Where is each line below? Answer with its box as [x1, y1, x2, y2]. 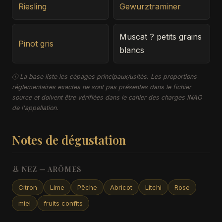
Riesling [18, 1, 47, 11]
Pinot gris [18, 38, 54, 49]
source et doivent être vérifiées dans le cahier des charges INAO [12, 94, 202, 101]
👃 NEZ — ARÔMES [12, 164, 82, 174]
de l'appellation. [12, 104, 58, 111]
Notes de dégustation [12, 132, 126, 148]
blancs [119, 45, 144, 55]
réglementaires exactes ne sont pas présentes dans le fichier [12, 83, 191, 91]
